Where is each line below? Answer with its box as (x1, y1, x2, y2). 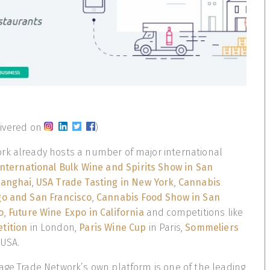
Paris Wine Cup (79, 222, 146, 234)
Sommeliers (185, 222, 239, 234)
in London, (27, 222, 80, 234)
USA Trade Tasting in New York (36, 177, 174, 189)
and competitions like (143, 207, 243, 219)
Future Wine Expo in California (8, 207, 144, 219)
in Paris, (146, 222, 186, 234)
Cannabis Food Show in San (96, 192, 220, 204)
